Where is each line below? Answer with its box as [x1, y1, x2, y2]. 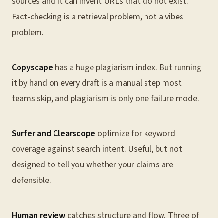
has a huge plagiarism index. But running [53, 61, 201, 73]
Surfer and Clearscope [12, 127, 95, 140]
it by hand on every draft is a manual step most [12, 77, 182, 89]
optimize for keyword [95, 127, 175, 140]
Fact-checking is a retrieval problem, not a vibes [12, 11, 183, 23]
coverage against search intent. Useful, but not [12, 143, 182, 155]
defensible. [12, 174, 51, 186]
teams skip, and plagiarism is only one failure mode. [12, 92, 199, 105]
